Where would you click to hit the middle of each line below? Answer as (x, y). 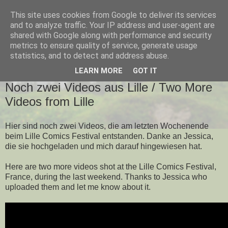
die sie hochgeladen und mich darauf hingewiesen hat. (104, 146)
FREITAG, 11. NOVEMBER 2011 (54, 73)
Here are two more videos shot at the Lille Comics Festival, (111, 166)
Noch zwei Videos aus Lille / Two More (109, 87)
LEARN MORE (99, 71)
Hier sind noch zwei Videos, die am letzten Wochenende (107, 126)
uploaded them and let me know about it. (78, 187)
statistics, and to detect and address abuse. (90, 56)
